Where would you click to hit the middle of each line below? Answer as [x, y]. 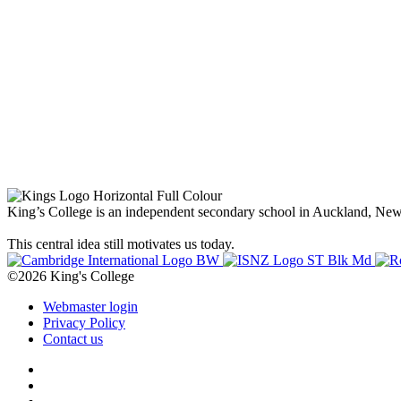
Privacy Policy [84, 322]
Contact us [73, 338]
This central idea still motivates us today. [121, 243]
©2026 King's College [71, 276]
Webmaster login [90, 306]
